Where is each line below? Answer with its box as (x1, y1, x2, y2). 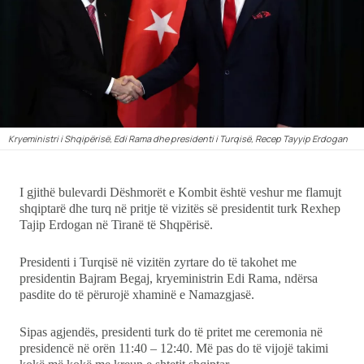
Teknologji (32, 56, 93, 74)
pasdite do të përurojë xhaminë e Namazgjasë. (19, 287, 254, 301)
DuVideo (32, 138, 81, 156)
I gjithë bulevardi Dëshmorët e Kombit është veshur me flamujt (19, 184, 341, 199)
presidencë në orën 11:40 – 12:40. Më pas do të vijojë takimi (19, 340, 328, 355)
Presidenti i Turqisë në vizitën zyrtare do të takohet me (19, 254, 297, 269)
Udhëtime (32, 97, 90, 115)
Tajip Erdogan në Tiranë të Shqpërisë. (19, 217, 213, 232)
